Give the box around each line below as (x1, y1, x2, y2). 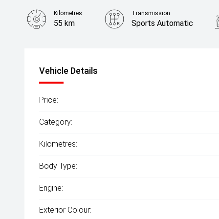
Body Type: (39, 161, 77, 171)
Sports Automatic (131, 19, 194, 28)
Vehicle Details (39, 66, 98, 76)
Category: (39, 117, 72, 127)
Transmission (131, 10, 171, 17)
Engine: (39, 183, 63, 193)
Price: (39, 95, 58, 105)
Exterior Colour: (39, 205, 91, 215)
